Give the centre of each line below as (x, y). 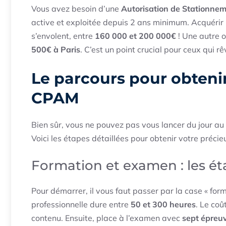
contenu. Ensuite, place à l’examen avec (107, 218)
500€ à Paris (56, 50)
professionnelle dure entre (81, 205)
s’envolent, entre (63, 36)
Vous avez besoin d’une (76, 9)
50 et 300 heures (163, 205)
